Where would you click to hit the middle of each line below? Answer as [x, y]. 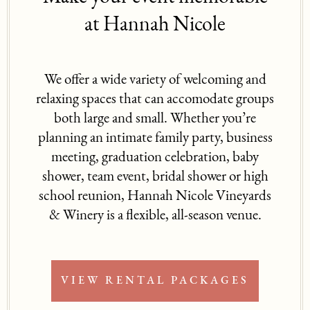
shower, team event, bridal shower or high [155, 176]
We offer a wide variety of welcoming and [155, 80]
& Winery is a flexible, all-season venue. [155, 215]
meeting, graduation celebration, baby [155, 157]
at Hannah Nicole [155, 25]
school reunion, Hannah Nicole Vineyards [155, 196]
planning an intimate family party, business [155, 138]
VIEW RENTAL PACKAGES [155, 281]
